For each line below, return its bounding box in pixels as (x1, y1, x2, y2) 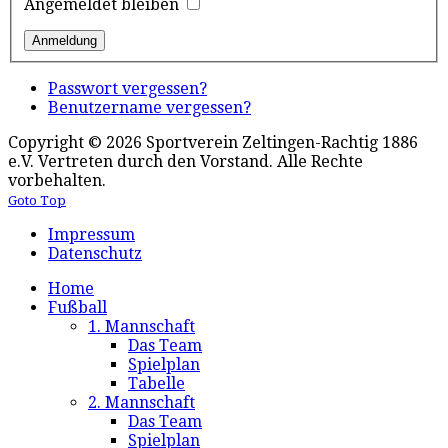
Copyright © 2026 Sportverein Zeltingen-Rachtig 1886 (8, 133, 418, 153)
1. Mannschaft (88, 317, 195, 337)
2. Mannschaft (88, 393, 195, 413)
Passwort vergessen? (48, 79, 207, 99)
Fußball (48, 298, 107, 318)
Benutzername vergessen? (48, 98, 251, 118)
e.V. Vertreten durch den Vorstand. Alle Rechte (8, 152, 363, 172)
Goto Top (8, 193, 66, 209)
